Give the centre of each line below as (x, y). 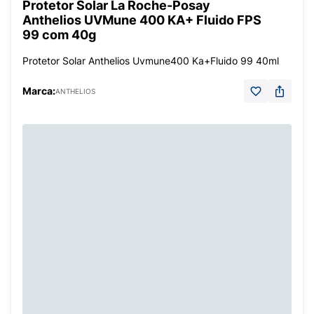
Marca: (39, 91)
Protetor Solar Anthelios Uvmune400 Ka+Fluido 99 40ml (151, 61)
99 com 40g (59, 35)
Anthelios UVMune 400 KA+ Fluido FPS (142, 20)
